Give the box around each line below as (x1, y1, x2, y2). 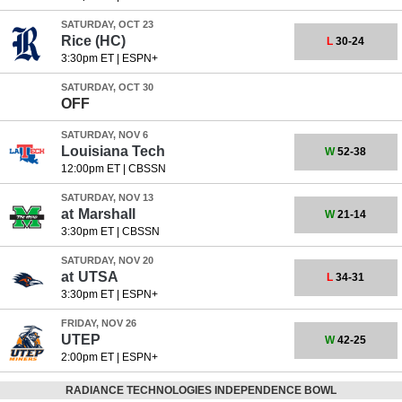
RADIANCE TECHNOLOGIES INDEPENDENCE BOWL (66, 384, 336, 397)
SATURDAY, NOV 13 (60, 192, 153, 203)
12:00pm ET (60, 162, 120, 175)
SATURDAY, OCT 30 (60, 82, 153, 92)
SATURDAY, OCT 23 (60, 19, 153, 30)
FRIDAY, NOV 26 (60, 318, 136, 328)
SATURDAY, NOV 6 (60, 129, 148, 140)
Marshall (77, 206, 135, 222)
